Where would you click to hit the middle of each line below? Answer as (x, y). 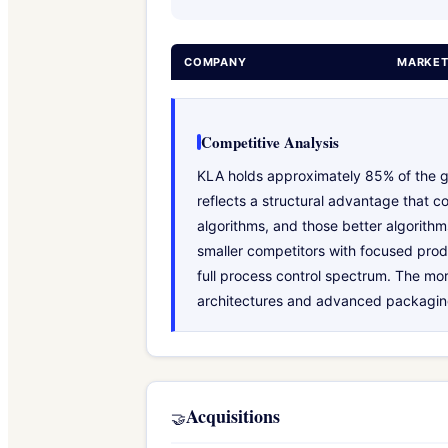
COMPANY (215, 61)
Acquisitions (233, 415)
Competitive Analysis (270, 141)
